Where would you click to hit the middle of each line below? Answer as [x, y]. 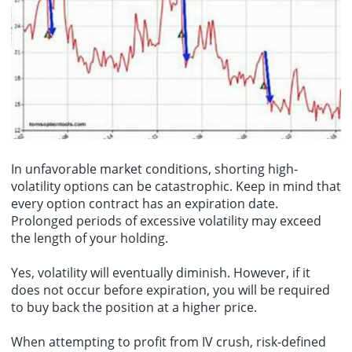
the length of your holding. [90, 238]
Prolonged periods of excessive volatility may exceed [166, 220]
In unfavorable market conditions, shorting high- [154, 169]
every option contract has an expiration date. [145, 203]
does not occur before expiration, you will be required [170, 290]
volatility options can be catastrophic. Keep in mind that [176, 186]
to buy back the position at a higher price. [134, 307]
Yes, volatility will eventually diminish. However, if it [161, 272]
